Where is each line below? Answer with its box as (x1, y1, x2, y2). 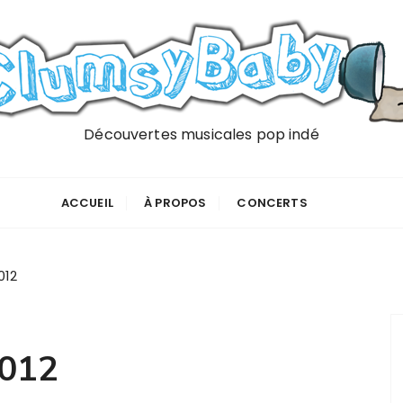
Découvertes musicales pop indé (84, 124, 319, 145)
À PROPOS (144, 194, 207, 211)
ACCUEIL (60, 194, 113, 211)
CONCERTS (237, 194, 308, 211)
